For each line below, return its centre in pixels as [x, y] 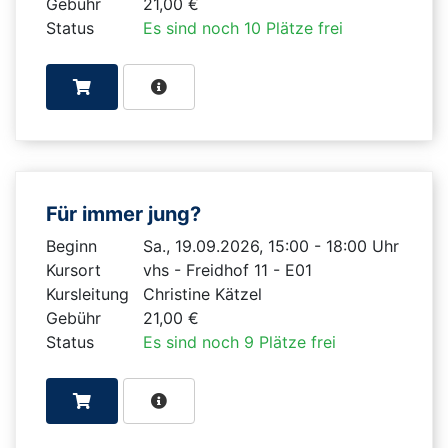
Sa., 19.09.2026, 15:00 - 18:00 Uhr [270, 245]
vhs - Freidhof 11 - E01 [227, 269]
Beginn [71, 245]
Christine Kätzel [202, 293]
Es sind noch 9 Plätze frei [239, 341]
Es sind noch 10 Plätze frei [242, 27]
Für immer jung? [126, 213]
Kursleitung [87, 293]
